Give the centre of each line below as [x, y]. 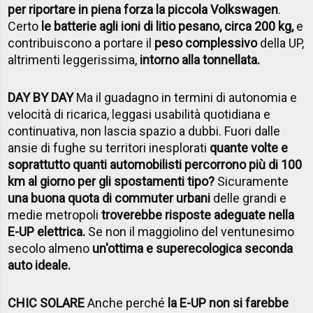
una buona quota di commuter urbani [109, 198]
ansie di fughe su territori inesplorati [109, 147]
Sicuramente [252, 181]
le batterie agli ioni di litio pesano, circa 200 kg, [168, 26]
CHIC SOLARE [46, 303]
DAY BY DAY [41, 97]
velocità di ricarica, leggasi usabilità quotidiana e [139, 114]
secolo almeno [50, 248]
